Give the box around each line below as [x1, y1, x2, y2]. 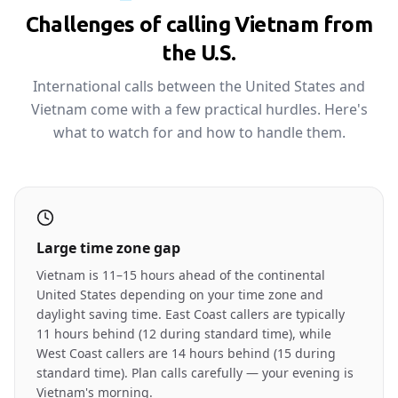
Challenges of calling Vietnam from [25, 12, 373, 36]
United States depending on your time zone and [36, 286, 323, 303]
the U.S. [162, 41, 236, 65]
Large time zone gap [36, 238, 180, 258]
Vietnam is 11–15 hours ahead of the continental [36, 267, 325, 283]
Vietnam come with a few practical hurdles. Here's [30, 99, 368, 119]
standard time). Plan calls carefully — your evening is [36, 364, 354, 381]
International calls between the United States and [33, 76, 365, 96]
